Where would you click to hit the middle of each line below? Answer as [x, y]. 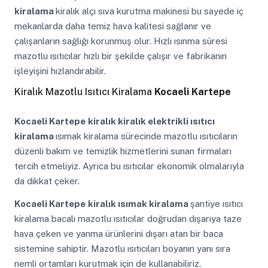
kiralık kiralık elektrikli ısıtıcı [151, 121]
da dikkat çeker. [47, 181]
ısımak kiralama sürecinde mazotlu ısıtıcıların [146, 136]
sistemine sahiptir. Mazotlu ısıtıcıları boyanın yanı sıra [122, 248]
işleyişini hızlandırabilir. [60, 71]
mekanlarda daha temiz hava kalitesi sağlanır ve [112, 26]
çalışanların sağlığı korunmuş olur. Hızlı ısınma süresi [121, 41]
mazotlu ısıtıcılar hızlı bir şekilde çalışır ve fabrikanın [120, 56]
